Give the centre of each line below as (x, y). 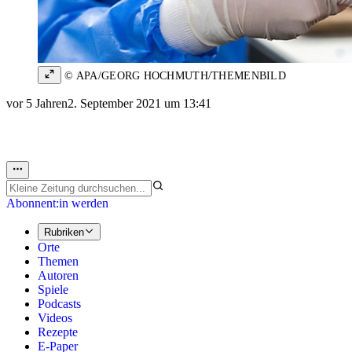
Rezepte (58, 332)
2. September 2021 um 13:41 (139, 104)
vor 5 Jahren (37, 104)
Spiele (53, 290)
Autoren (58, 276)
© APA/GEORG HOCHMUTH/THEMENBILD (174, 76)
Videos (55, 318)
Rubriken (64, 233)
